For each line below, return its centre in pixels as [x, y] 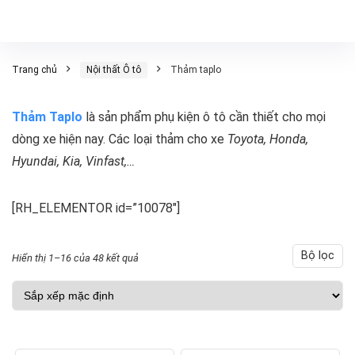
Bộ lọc [318, 256]
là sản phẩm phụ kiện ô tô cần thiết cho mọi [204, 117]
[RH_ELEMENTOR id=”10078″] [96, 208]
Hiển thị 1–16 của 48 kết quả [75, 258]
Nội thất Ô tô [114, 70]
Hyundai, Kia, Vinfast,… [73, 161]
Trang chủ [34, 70]
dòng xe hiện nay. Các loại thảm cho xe [120, 139]
